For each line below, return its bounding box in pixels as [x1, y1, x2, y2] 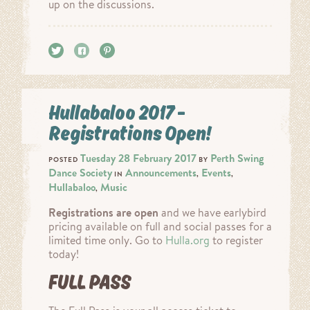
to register [210, 233, 263, 247]
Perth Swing [210, 151, 264, 165]
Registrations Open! [48, 121, 211, 145]
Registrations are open [48, 206, 158, 219]
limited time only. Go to [48, 233, 165, 247]
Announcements [125, 165, 197, 180]
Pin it [119, 44, 140, 57]
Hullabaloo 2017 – [48, 100, 185, 125]
